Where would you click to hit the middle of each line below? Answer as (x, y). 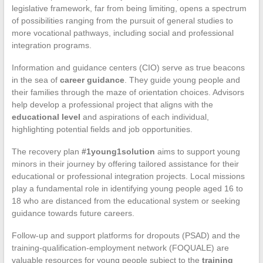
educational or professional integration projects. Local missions (128, 176)
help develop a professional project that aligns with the (112, 104)
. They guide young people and (182, 80)
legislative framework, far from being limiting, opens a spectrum (129, 8)
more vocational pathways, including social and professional (122, 33)
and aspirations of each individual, (144, 117)
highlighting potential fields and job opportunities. (102, 129)
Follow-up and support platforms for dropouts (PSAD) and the (126, 235)
